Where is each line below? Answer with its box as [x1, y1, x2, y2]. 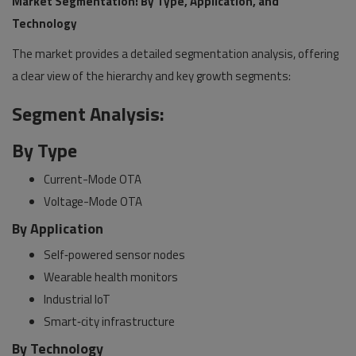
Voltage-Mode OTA [44, 192, 142, 211]
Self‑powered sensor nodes [44, 246, 185, 264]
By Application [12, 218, 103, 239]
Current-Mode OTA [44, 170, 141, 188]
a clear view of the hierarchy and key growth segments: [12, 67, 291, 85]
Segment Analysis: [12, 99, 164, 128]
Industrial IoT [44, 290, 110, 308]
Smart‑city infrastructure [44, 312, 175, 331]
